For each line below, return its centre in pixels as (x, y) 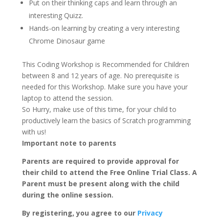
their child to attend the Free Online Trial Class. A (109, 172)
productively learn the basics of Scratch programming (106, 120)
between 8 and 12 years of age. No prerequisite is (100, 76)
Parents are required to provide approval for (100, 161)
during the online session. (67, 195)
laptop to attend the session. (67, 98)
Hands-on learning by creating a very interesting (104, 28)
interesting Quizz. (56, 15)
